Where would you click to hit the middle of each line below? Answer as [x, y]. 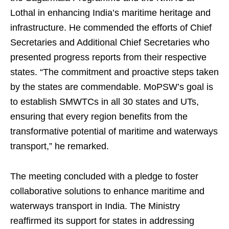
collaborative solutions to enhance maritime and [107, 191]
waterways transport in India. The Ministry [95, 206]
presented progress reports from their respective [108, 58]
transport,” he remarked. [60, 146]
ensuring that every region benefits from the [99, 117]
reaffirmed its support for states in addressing [102, 221]
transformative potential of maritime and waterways [114, 132]
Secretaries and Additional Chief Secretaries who [110, 43]
